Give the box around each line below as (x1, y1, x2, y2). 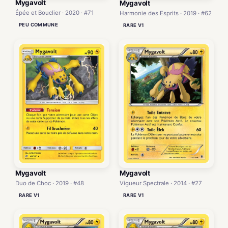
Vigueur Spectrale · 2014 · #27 (120, 179, 202, 187)
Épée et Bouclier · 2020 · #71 (15, 9, 94, 17)
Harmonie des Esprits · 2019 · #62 (120, 9, 212, 17)
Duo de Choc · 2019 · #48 (15, 180, 84, 187)
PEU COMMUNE (19, 22, 59, 28)
